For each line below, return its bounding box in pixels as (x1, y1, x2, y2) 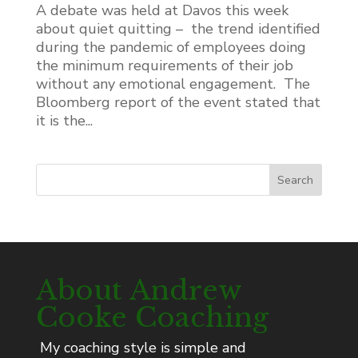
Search (277, 172, 314, 188)
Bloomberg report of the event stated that (35, 92, 320, 112)
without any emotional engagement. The (35, 74, 310, 93)
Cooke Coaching (35, 300, 268, 334)
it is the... (35, 110, 93, 130)
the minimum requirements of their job (35, 55, 293, 75)
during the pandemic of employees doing (35, 37, 306, 57)
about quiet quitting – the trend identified (35, 18, 320, 38)
